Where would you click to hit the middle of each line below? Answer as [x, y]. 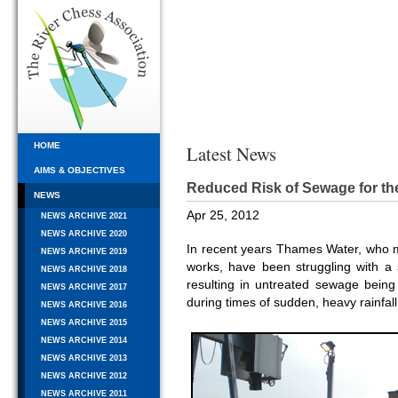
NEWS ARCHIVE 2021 [84, 216]
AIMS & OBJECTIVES [80, 171]
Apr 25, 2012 [223, 216]
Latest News [231, 154]
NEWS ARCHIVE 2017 [84, 287]
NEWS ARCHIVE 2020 [84, 234]
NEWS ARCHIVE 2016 [84, 305]
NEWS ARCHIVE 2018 [84, 270]
